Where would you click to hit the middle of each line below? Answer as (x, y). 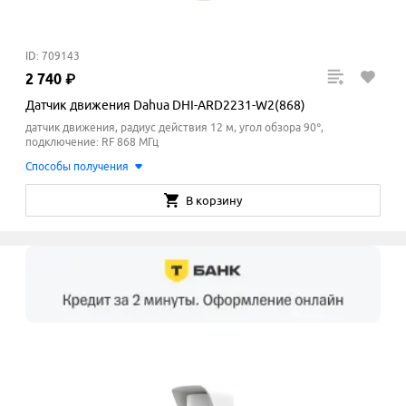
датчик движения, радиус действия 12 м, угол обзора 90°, (174, 127)
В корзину (214, 200)
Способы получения (77, 166)
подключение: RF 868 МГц (92, 142)
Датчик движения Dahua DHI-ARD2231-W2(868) (165, 105)
